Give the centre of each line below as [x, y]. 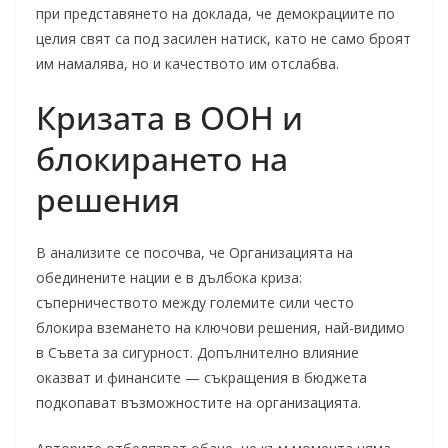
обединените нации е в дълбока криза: [169, 277]
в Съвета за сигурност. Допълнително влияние [197, 352]
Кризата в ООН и [169, 117]
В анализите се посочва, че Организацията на [194, 252]
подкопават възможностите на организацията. [198, 402]
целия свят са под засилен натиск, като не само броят [223, 38]
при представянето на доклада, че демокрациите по [215, 13]
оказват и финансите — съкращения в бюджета [201, 377]
